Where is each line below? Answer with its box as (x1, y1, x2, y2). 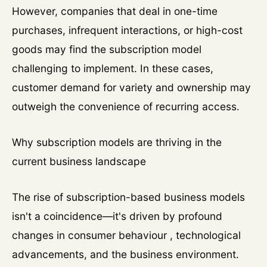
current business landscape (12, 155, 146, 167)
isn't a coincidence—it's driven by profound (12, 210, 222, 222)
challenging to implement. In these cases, (12, 62, 213, 74)
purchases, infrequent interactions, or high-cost (12, 24, 243, 36)
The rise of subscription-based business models (12, 191, 245, 203)
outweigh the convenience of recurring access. (12, 100, 240, 113)
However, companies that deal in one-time (12, 5, 218, 17)
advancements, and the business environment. (12, 248, 239, 260)
